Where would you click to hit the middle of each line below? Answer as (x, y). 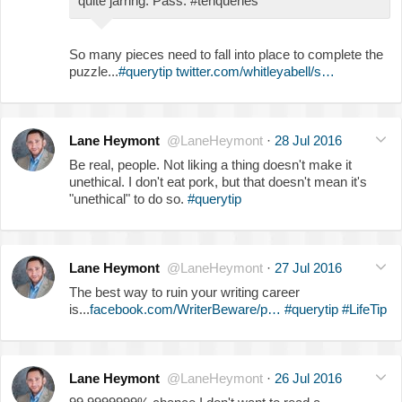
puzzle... (94, 71)
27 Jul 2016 (308, 267)
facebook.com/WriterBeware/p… (185, 309)
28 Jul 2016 (308, 140)
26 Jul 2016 (308, 378)
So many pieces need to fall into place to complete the (226, 54)
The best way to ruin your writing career (184, 292)
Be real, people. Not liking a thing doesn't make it (210, 164)
